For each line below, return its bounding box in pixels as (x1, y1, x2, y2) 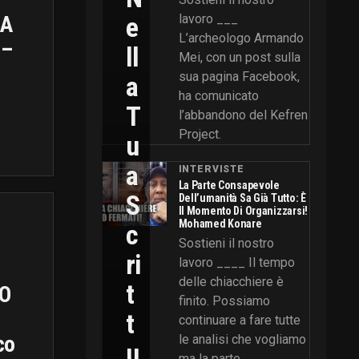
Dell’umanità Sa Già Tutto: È (178, 191, 306, 204)
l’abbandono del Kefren (178, 107, 308, 123)
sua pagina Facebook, (178, 68, 300, 84)
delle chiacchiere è (178, 273, 284, 289)
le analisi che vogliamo (178, 331, 306, 347)
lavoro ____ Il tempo (178, 254, 295, 270)
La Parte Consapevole (178, 178, 280, 192)
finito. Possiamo (178, 292, 270, 309)
